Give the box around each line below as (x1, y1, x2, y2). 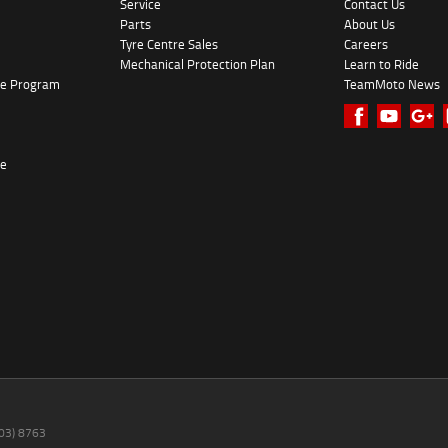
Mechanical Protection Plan (119, 54, 275, 75)
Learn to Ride (344, 54, 420, 75)
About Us (344, 14, 396, 35)
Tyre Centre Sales (119, 34, 218, 55)
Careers (344, 34, 389, 55)
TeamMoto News (344, 74, 441, 95)
